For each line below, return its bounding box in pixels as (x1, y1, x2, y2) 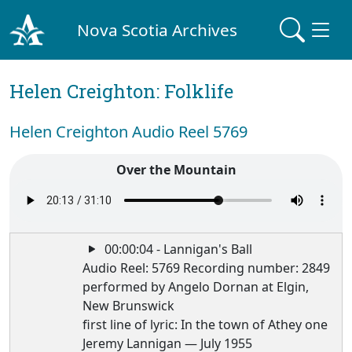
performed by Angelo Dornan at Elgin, (82, 278, 310, 295)
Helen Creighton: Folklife (9, 79, 233, 104)
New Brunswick (82, 297, 175, 314)
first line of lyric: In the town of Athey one (82, 316, 328, 333)
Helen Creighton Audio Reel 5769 (9, 121, 247, 142)
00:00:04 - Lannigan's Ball (101, 240, 253, 258)
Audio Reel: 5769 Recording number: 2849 (82, 259, 331, 277)
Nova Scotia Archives (77, 18, 238, 41)
